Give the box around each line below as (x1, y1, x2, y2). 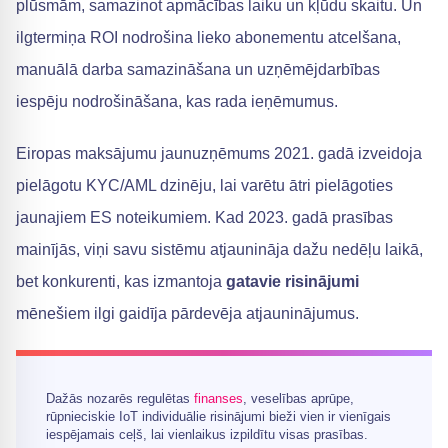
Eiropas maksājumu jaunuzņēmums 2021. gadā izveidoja (16, 145, 422, 162)
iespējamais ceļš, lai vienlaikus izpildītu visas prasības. (46, 427, 368, 442)
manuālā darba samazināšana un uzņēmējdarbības (16, 61, 380, 78)
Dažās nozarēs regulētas (46, 391, 194, 406)
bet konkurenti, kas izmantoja (16, 273, 226, 290)
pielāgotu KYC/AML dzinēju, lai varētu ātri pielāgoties (16, 177, 393, 194)
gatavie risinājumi (226, 273, 359, 290)
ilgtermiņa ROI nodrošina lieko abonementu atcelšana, (16, 29, 401, 46)
